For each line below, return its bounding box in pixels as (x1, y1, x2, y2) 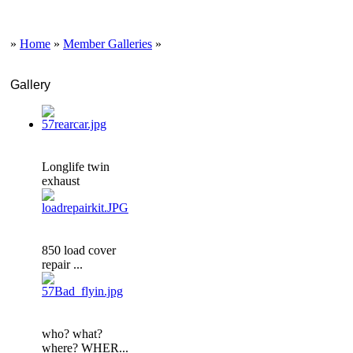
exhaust (42, 174, 80, 188)
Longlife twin (42, 160, 110, 173)
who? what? (42, 327, 102, 340)
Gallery (10, 78, 50, 91)
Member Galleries (63, 37, 152, 50)
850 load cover (42, 243, 116, 257)
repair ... (42, 258, 83, 271)
